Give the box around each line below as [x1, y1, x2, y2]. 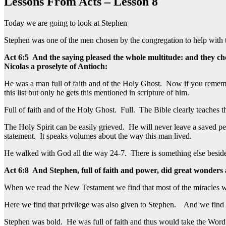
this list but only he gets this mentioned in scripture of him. [4, 88, 189, 97]
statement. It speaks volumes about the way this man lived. [4, 131, 192, 140]
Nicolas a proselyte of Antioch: [4, 62, 109, 71]
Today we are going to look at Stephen [4, 18, 127, 27]
